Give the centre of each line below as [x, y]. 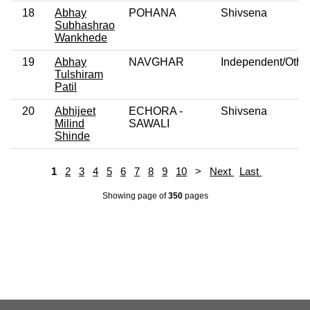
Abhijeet [75, 111]
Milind [70, 123]
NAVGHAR [156, 62]
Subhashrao [85, 25]
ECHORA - [156, 111]
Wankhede [81, 37]
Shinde [72, 136]
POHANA [153, 12]
